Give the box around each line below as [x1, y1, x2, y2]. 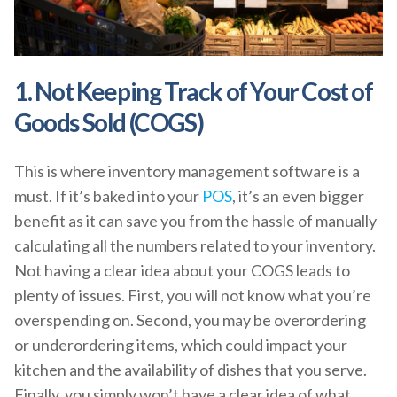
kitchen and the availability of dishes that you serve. [14, 360, 367, 380]
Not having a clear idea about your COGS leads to [14, 261, 350, 281]
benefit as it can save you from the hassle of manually [14, 211, 377, 231]
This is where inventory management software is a [14, 161, 360, 182]
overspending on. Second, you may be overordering [14, 310, 366, 331]
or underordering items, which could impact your [14, 335, 347, 355]
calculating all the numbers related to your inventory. [14, 236, 376, 256]
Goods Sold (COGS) [14, 107, 204, 138]
